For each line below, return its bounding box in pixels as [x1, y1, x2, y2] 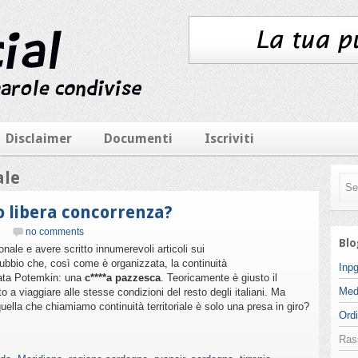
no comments [26, 226, 84, 237]
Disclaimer [6, 131, 72, 146]
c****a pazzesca [85, 272, 161, 284]
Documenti [104, 131, 173, 146]
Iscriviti [205, 131, 254, 146]
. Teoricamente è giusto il [161, 272, 277, 284]
